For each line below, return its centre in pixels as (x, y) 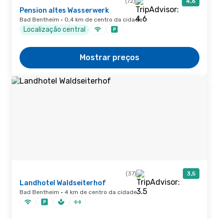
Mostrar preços (109, 57)
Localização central (55, 29)
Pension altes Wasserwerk (64, 11)
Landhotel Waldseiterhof (63, 183)
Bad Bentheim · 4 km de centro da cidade (78, 192)
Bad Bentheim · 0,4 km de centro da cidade (81, 20)
